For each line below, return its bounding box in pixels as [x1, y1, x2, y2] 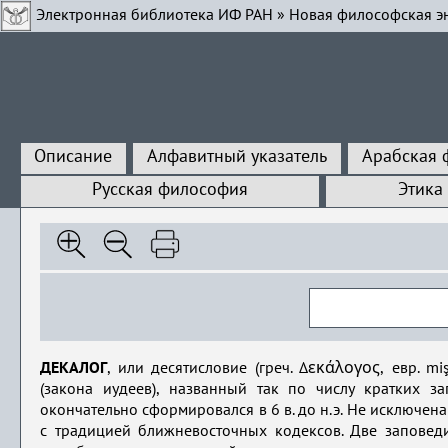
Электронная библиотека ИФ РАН [36, 7, 273, 24]
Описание [34, 148, 113, 166]
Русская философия [92, 181, 249, 199]
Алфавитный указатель [147, 148, 328, 166]
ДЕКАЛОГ [40, 361, 108, 377]
